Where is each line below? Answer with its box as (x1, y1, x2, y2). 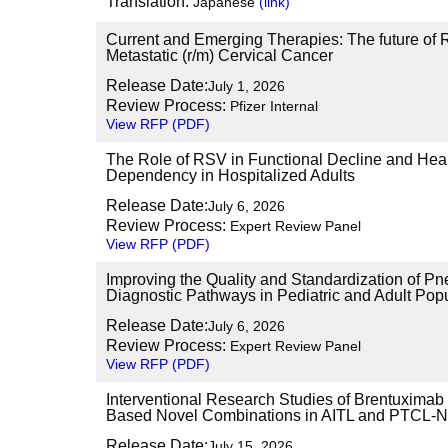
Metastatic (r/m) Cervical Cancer (106, 47, 333, 64)
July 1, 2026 (208, 78, 285, 94)
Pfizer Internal (226, 98, 318, 114)
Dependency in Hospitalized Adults (106, 167, 355, 184)
